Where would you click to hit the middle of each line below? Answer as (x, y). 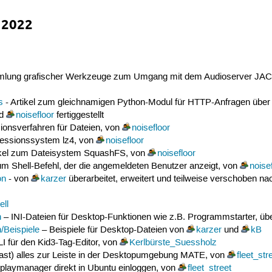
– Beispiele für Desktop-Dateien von (113, 230)
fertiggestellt (79, 115)
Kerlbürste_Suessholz (173, 243)
